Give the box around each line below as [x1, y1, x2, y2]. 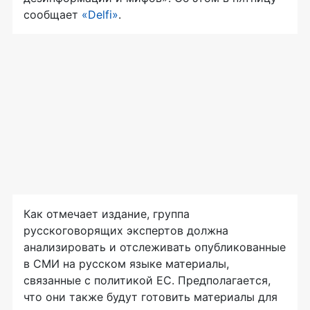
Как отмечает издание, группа [24, 207, 190, 221]
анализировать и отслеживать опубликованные [24, 240, 286, 254]
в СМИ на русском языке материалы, [24, 257, 229, 271]
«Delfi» [82, 8, 118, 21]
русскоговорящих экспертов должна [24, 224, 228, 237]
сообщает [24, 8, 82, 21]
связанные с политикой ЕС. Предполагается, [24, 273, 271, 287]
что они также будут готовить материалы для [24, 290, 277, 304]
